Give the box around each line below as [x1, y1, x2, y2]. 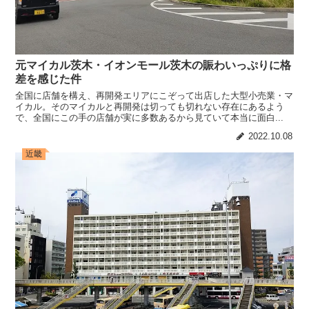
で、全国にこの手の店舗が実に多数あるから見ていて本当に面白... [15, 112, 284, 123]
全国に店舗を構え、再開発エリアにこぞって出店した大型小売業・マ [15, 90, 294, 101]
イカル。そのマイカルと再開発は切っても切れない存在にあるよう [15, 101, 285, 112]
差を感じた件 [15, 73, 82, 85]
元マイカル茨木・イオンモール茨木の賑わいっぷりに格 [15, 59, 292, 71]
